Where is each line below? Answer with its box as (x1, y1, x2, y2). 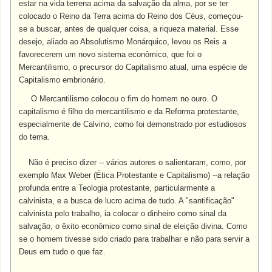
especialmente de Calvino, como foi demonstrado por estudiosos (19, 120, 247, 129)
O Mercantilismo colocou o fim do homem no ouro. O (19, 94, 218, 103)
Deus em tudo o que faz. (19, 247, 106, 256)
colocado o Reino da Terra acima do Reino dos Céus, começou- (19, 12, 243, 21)
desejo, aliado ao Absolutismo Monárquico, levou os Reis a (19, 37, 227, 46)
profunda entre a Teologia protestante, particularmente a (19, 183, 216, 192)
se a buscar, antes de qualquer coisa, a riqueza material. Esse (19, 24, 239, 33)
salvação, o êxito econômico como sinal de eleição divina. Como (19, 222, 248, 231)
